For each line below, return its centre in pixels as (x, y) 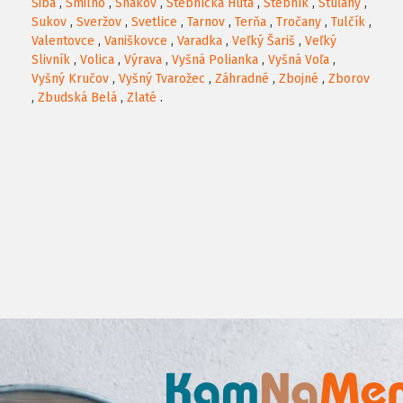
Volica (97, 60)
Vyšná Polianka (215, 60)
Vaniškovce (136, 41)
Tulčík (348, 22)
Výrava (143, 60)
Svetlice (154, 22)
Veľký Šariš (264, 41)
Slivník (51, 60)
